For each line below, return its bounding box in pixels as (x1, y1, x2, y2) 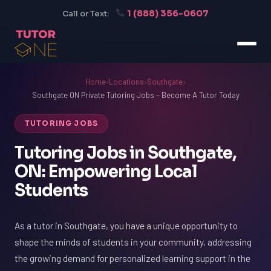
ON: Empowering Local (15, 162, 197, 182)
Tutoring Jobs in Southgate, (15, 143, 237, 163)
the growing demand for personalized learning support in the (15, 252, 250, 264)
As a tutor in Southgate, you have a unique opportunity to (15, 220, 238, 231)
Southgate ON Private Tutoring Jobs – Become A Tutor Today (31, 90, 240, 100)
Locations (109, 77, 144, 87)
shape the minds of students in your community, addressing (15, 236, 252, 247)
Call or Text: (62, 9, 109, 19)
